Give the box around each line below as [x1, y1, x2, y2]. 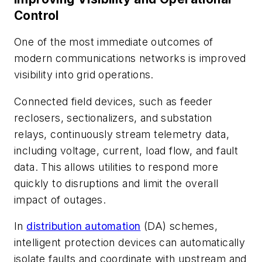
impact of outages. [14, 193, 106, 206]
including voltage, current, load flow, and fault [14, 144, 239, 157]
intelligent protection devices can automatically [14, 236, 246, 249]
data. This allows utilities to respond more [14, 160, 219, 173]
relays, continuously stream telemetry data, [14, 127, 230, 140]
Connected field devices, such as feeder [14, 95, 213, 108]
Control [14, 8, 59, 23]
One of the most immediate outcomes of [14, 36, 213, 49]
